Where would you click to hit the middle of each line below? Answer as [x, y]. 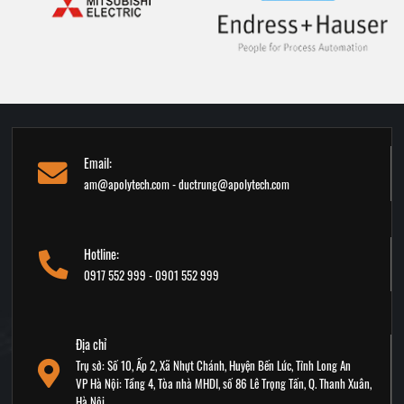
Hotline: [101, 253]
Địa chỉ [91, 344]
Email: [98, 162]
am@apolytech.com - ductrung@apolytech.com [187, 184]
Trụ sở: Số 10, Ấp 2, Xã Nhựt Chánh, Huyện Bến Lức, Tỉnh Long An [213, 366]
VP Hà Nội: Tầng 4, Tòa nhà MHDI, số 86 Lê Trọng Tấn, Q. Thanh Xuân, [224, 384]
